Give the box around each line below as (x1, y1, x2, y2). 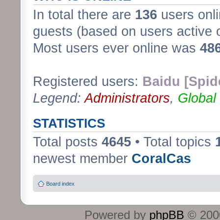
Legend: (33, 90, 84, 106)
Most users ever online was (33, 40, 200, 55)
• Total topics (131, 134, 215, 149)
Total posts (33, 134, 102, 149)
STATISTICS (33, 116, 105, 130)
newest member (33, 151, 132, 166)
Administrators (84, 90, 170, 106)
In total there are (33, 7, 135, 22)
